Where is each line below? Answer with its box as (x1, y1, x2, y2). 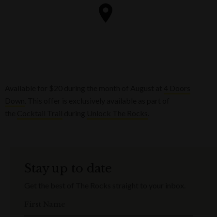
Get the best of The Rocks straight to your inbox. (24, 180, 186, 190)
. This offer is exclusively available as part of (25, 95, 170, 105)
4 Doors (164, 83, 190, 93)
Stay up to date (24, 161, 112, 175)
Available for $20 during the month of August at (5, 83, 164, 93)
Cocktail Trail (17, 108, 62, 118)
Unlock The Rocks (87, 108, 148, 118)
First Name (24, 199, 65, 209)
